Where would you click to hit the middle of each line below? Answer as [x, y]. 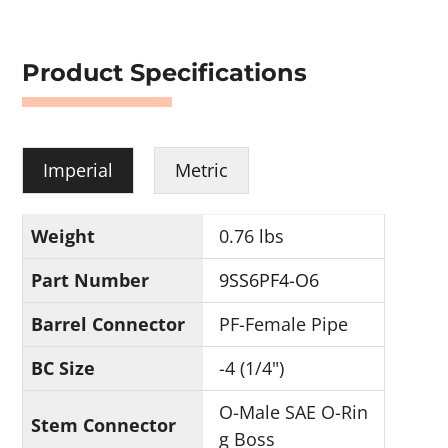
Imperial [78, 170]
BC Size [63, 368]
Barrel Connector [108, 324]
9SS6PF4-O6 [269, 280]
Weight [63, 236]
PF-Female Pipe [284, 324]
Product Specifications [165, 72]
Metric [202, 170]
